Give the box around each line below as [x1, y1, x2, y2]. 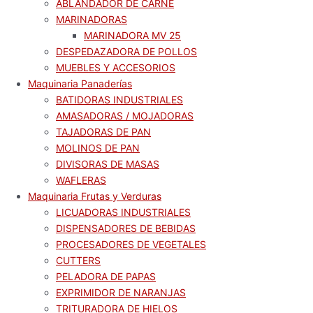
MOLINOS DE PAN [56, 142, 140, 154]
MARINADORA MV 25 [84, 29, 181, 41]
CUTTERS [56, 254, 101, 266]
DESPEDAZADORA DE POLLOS [56, 45, 197, 57]
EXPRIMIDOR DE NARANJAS [56, 286, 186, 298]
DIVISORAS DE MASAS [56, 158, 159, 170]
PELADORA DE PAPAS [56, 270, 156, 282]
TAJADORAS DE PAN [56, 126, 151, 138]
